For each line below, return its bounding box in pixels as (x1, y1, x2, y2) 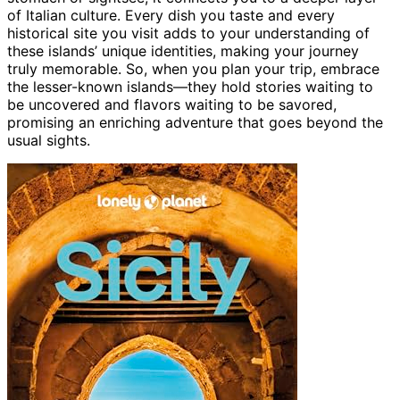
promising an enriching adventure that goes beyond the (7, 112, 383, 131)
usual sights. (7, 130, 90, 149)
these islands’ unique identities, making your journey (7, 41, 359, 60)
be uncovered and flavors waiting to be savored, (7, 95, 337, 113)
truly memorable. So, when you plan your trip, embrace (7, 59, 379, 78)
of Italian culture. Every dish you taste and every (7, 5, 335, 24)
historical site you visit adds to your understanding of (7, 23, 370, 42)
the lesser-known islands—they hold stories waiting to (7, 77, 373, 96)
